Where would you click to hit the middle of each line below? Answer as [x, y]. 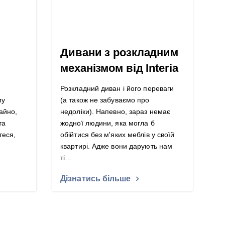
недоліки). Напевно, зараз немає [116, 112]
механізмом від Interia [119, 68]
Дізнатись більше [96, 179]
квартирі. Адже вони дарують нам [117, 146]
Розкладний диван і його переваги [117, 89]
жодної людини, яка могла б [107, 123]
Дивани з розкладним [120, 53]
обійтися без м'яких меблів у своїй [118, 135]
